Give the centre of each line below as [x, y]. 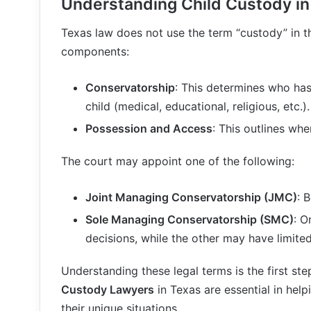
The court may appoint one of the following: [178, 161]
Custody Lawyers [108, 289]
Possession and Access [149, 128]
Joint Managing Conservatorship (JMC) [191, 197]
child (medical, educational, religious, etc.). [197, 106]
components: [95, 51]
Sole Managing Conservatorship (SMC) [190, 219]
